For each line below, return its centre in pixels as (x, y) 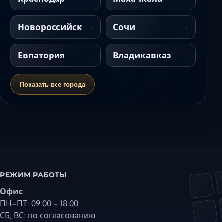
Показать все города (53, 84)
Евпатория (41, 55)
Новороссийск (50, 27)
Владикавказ (142, 55)
